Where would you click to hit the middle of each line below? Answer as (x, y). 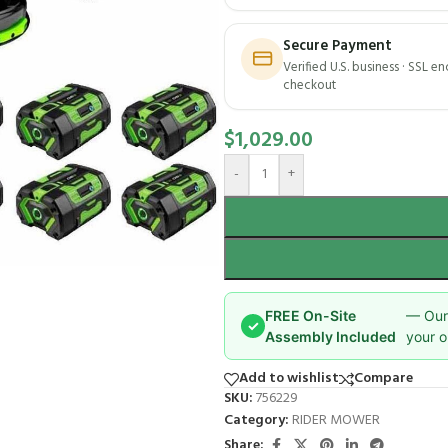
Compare (383, 378)
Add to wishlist (289, 378)
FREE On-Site (310, 315)
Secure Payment (337, 46)
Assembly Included (330, 336)
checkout (309, 85)
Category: (256, 420)
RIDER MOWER (336, 420)
